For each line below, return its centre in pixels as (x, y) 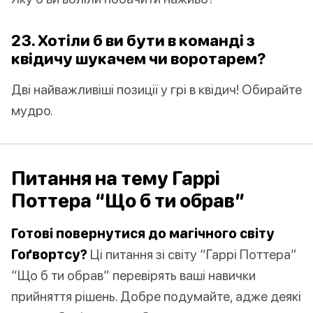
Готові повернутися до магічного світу (143, 233)
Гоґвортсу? (49, 254)
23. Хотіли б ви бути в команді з (133, 41)
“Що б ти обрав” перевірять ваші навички (133, 275)
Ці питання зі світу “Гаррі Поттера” (192, 254)
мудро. (32, 110)
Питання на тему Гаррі (116, 179)
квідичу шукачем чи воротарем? (139, 59)
